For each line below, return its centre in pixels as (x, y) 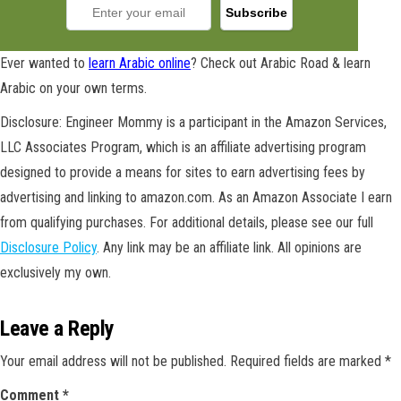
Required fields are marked (307, 361)
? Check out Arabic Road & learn (281, 63)
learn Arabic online (140, 63)
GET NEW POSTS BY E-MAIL (225, 382)
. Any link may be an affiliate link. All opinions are (229, 247)
